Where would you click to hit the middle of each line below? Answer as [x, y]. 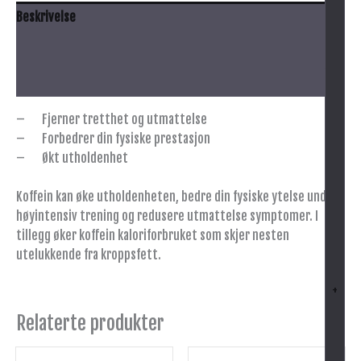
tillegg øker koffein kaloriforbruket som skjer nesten [153, 236]
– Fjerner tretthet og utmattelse [112, 119]
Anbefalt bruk [51, 49]
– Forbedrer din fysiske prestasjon [113, 138]
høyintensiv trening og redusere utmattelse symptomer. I [167, 216]
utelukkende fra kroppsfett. [89, 255]
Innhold [35, 81]
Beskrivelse [46, 17]
